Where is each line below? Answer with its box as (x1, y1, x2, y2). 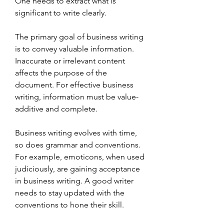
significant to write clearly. (15, 8, 106, 17)
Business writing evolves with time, (15, 128, 137, 137)
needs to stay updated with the (15, 188, 124, 197)
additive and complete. (15, 104, 97, 113)
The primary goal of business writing (15, 32, 143, 41)
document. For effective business (15, 80, 133, 89)
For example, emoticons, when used (15, 152, 144, 161)
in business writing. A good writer (15, 176, 133, 185)
